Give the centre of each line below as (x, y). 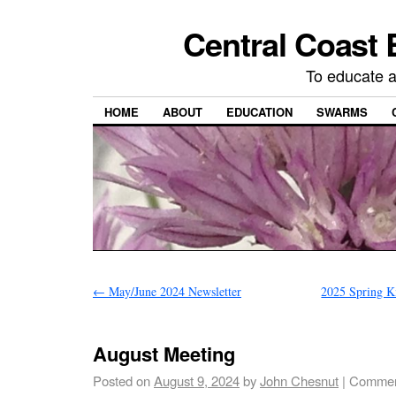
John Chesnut (299, 381)
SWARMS (342, 112)
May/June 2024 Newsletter (173, 292)
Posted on (122, 381)
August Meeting (164, 354)
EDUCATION (259, 112)
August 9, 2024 (197, 381)
